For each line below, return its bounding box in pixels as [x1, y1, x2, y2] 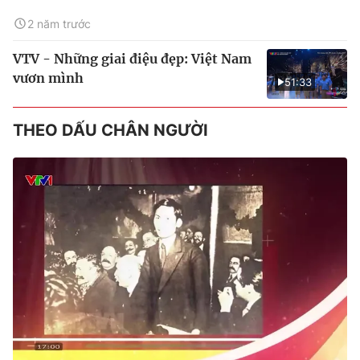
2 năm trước [27, 16, 91, 31]
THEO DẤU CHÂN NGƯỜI [13, 121, 208, 140]
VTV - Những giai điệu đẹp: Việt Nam [13, 50, 252, 67]
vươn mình [13, 69, 84, 86]
